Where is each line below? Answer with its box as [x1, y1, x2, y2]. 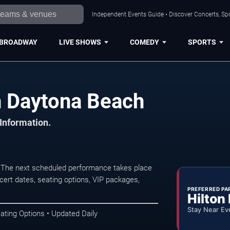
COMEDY [129, 37, 159, 46]
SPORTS [187, 37, 216, 46]
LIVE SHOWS [59, 37, 101, 46]
